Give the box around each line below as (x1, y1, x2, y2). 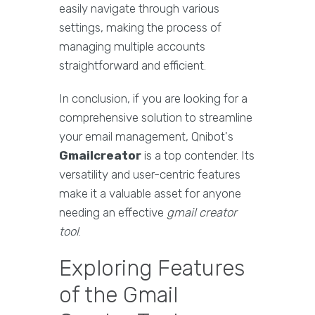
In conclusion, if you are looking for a (59, 91, 247, 105)
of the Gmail (59, 282, 178, 308)
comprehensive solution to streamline (59, 110, 252, 124)
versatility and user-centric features (59, 167, 240, 181)
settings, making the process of (59, 20, 221, 34)
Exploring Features (59, 255, 245, 281)
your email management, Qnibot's (59, 129, 233, 143)
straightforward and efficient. (59, 58, 206, 72)
